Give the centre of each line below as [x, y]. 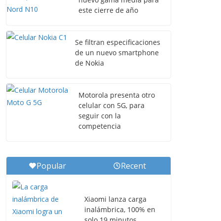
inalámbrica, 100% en [120, 209]
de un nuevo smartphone [117, 53]
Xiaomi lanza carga [115, 199]
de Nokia [90, 63]
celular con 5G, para [111, 105]
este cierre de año [108, 10]
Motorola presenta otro [117, 95]
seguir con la [100, 116]
